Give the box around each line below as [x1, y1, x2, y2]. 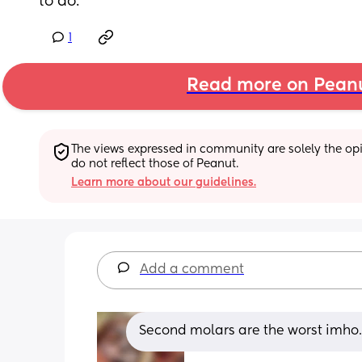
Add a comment [140, 263, 244, 276]
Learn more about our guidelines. [71, 176, 256, 188]
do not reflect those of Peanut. [71, 158, 238, 170]
